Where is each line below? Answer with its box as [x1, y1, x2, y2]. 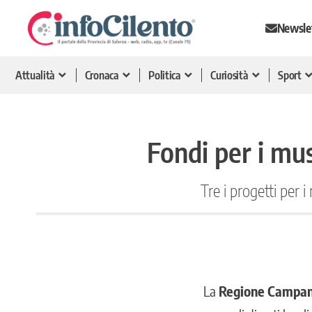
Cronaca [84, 68, 119, 82]
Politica [148, 68, 181, 82]
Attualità [15, 68, 56, 82]
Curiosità [210, 68, 249, 82]
